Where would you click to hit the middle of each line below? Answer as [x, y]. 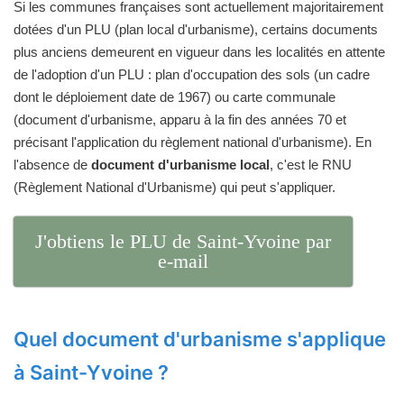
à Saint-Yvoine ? [91, 372]
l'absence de [52, 165]
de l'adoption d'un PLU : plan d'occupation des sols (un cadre [192, 74]
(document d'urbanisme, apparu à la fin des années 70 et [180, 119]
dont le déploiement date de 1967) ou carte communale [174, 97]
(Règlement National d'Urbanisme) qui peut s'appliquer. [174, 187]
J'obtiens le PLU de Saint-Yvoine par [184, 241]
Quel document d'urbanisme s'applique [200, 339]
